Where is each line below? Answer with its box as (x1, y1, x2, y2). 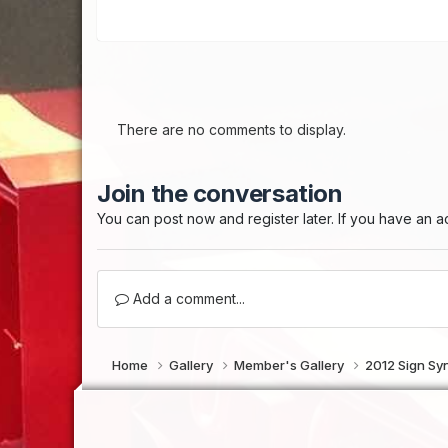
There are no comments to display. (117, 121, 347, 138)
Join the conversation (97, 179, 343, 208)
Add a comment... (129, 290, 246, 307)
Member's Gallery (234, 357, 348, 373)
